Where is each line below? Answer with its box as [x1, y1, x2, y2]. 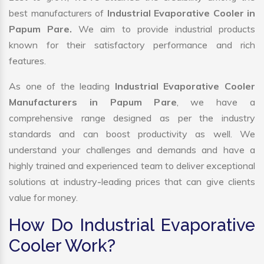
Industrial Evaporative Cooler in [107, 7, 255, 19]
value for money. [9, 192, 78, 204]
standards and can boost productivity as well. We [9, 128, 255, 140]
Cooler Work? [9, 236, 115, 256]
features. [9, 55, 46, 67]
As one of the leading [9, 80, 115, 93]
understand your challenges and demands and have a [9, 144, 255, 156]
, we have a [176, 96, 255, 108]
